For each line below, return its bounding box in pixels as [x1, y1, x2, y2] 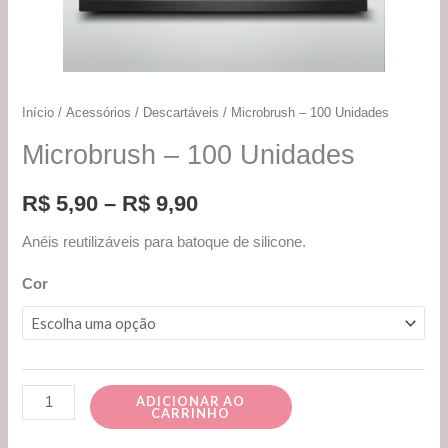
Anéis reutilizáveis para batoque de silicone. [22, 233, 307, 250]
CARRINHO [151, 404, 231, 421]
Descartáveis [143, 105, 220, 121]
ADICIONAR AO [136, 392, 246, 409]
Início [22, 105, 55, 121]
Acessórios [66, 105, 132, 121]
